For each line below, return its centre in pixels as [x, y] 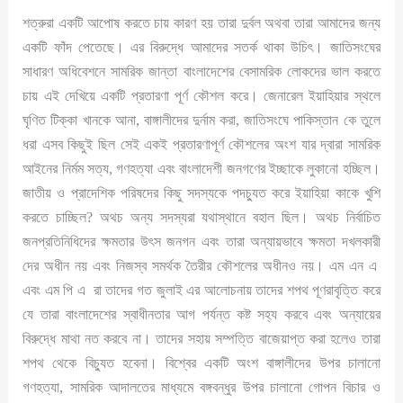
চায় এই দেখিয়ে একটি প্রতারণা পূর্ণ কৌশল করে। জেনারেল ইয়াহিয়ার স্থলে [201, 95]
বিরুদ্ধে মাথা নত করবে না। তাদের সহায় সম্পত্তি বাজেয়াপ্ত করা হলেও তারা [201, 338]
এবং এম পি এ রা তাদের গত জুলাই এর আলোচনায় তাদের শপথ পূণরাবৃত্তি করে [201, 290]
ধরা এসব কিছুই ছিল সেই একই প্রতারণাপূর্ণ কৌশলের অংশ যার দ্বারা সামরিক [201, 144]
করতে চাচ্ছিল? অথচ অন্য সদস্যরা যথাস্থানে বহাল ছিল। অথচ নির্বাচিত [201, 217]
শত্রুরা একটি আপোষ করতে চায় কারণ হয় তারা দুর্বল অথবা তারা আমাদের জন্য [201, 22]
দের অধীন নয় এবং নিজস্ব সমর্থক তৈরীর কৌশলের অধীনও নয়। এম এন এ [201, 265]
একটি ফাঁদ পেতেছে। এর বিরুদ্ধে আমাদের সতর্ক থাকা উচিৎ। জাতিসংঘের [201, 47]
